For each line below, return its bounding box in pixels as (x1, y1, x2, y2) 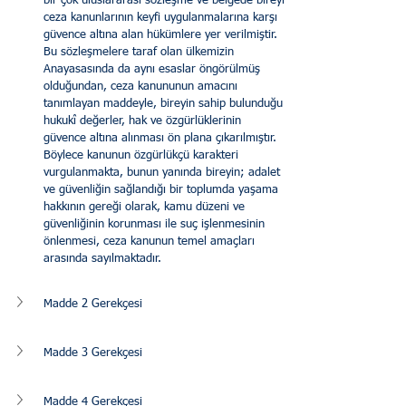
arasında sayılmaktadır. (43, 253, 161, 266)
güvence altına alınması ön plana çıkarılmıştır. (43, 132, 280, 145)
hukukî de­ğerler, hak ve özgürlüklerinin (43, 115, 245, 128)
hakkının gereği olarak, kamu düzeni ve (43, 201, 248, 214)
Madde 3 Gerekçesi (43, 346, 142, 359)
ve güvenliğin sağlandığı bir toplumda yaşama (43, 184, 282, 197)
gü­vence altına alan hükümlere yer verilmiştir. (43, 29, 281, 42)
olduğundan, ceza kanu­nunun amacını (43, 81, 241, 93)
